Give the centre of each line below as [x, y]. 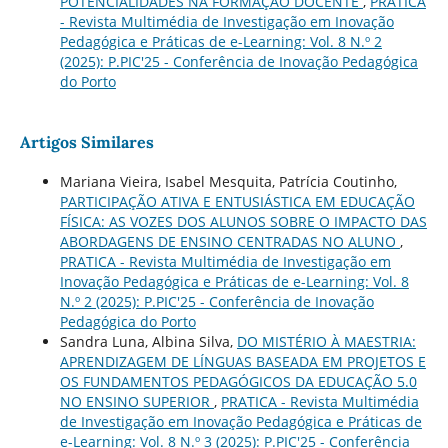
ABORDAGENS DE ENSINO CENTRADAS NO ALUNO [229, 242]
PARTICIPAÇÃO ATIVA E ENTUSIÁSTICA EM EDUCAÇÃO [237, 202]
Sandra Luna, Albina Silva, [148, 342]
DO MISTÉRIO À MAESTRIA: [326, 342]
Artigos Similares [86, 142]
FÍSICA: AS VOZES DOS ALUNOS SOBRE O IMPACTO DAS [243, 222]
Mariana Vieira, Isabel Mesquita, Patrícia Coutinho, [228, 182]
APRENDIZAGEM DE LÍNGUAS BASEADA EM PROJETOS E [242, 362]
